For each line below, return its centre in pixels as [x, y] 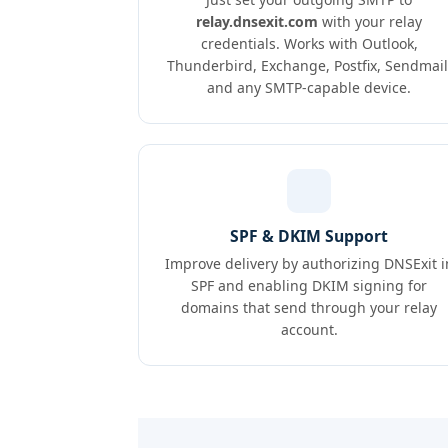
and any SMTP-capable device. [309, 87]
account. [309, 329]
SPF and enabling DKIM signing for [309, 285]
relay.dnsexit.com [257, 21]
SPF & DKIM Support [309, 236]
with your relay [370, 21]
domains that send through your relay [309, 307]
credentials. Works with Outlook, [309, 43]
